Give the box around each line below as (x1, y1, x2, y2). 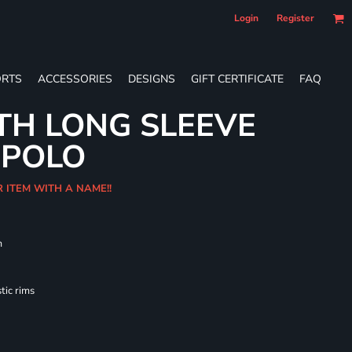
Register (277, 12, 314, 24)
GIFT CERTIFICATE (191, 71, 284, 86)
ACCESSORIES (38, 71, 112, 86)
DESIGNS (128, 71, 175, 86)
